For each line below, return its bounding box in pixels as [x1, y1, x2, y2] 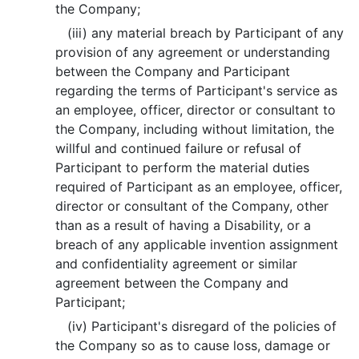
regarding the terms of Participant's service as [55, 83, 338, 99]
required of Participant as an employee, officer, [55, 179, 343, 195]
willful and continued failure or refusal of [55, 140, 302, 156]
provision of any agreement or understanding [55, 44, 331, 60]
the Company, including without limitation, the [55, 121, 335, 137]
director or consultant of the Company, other [55, 198, 329, 214]
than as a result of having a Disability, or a [55, 217, 312, 233]
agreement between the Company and [55, 275, 289, 291]
